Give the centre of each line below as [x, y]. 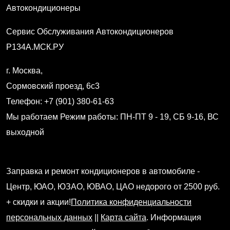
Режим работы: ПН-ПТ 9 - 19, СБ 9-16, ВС [139, 117]
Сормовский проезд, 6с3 [53, 86]
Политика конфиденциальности [131, 202]
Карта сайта [123, 217]
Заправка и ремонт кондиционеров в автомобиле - [103, 171]
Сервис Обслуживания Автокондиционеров [90, 31]
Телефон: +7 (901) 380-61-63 [60, 101]
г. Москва [23, 70]
